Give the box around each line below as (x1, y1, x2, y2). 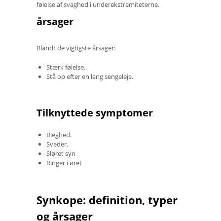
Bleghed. (46, 130, 72, 139)
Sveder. (46, 139, 68, 148)
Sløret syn (46, 148, 75, 158)
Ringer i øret (46, 158, 82, 167)
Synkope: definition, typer (37, 192, 178, 207)
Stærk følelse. (46, 62, 85, 72)
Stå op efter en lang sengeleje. (46, 72, 133, 81)
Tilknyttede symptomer (37, 106, 153, 119)
